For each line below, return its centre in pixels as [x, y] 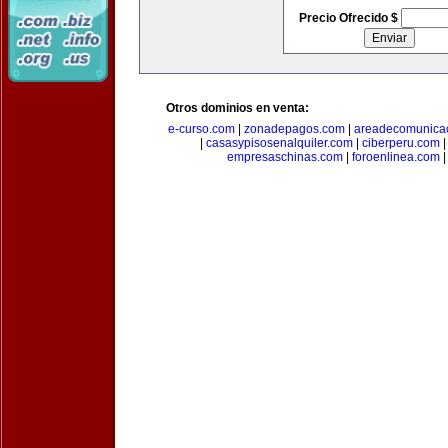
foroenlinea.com [395, 157]
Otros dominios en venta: [237, 108]
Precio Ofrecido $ [349, 18]
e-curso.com [201, 129]
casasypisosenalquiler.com [279, 143]
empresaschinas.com [284, 157]
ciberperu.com [401, 143]
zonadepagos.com [294, 129]
